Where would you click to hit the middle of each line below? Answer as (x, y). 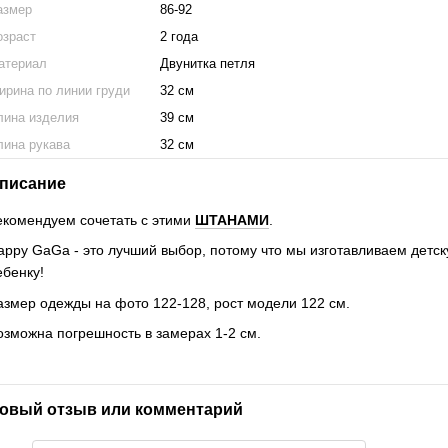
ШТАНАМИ (232, 220)
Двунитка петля (208, 63)
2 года (179, 36)
